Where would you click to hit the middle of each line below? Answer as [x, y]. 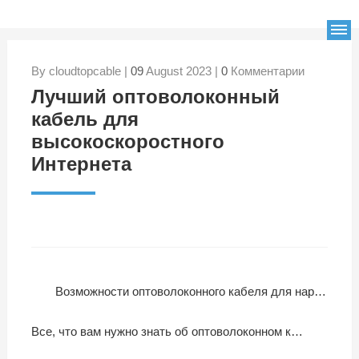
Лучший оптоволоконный [155, 97]
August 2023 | [182, 71]
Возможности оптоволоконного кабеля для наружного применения [184, 291]
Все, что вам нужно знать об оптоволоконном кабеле [161, 331]
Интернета [81, 164]
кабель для [85, 119]
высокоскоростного [127, 141]
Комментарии [266, 71]
